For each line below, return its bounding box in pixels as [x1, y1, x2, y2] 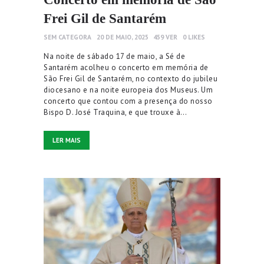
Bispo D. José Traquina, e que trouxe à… [44, 107, 187, 117]
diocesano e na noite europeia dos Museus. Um [44, 84, 213, 95]
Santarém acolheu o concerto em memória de [44, 62, 209, 72]
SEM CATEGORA [44, 32, 91, 41]
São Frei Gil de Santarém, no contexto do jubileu [44, 73, 217, 84]
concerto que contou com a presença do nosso [44, 95, 213, 106]
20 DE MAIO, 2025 [96, 32, 148, 41]
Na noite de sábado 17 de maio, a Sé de [44, 51, 185, 61]
